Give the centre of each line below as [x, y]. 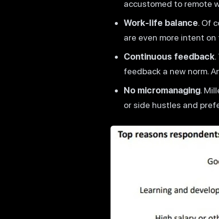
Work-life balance [161, 22]
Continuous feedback [169, 56]
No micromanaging [162, 90]
